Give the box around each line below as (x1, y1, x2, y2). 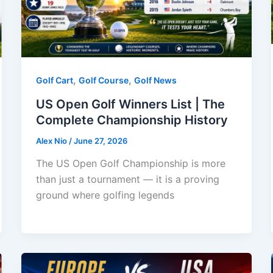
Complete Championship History (35, 112, 228, 127)
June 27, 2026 (73, 135, 127, 146)
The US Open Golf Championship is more (35, 157, 225, 170)
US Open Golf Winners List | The (35, 96, 225, 112)
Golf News (133, 74, 177, 85)
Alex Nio (35, 135, 69, 146)
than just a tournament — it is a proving (35, 173, 219, 186)
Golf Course (78, 74, 129, 85)
